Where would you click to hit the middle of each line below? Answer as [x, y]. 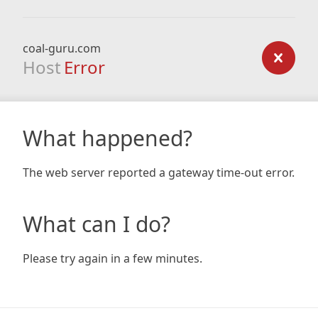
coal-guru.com [62, 48]
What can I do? [97, 224]
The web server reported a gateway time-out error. [159, 172]
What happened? [108, 138]
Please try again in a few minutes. [113, 258]
